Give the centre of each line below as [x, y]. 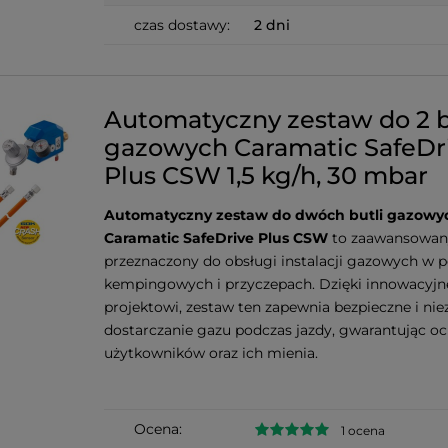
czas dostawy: [182, 25]
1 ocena [363, 430]
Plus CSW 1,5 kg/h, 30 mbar [266, 176]
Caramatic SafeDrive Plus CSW [216, 238]
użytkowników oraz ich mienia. [211, 353]
